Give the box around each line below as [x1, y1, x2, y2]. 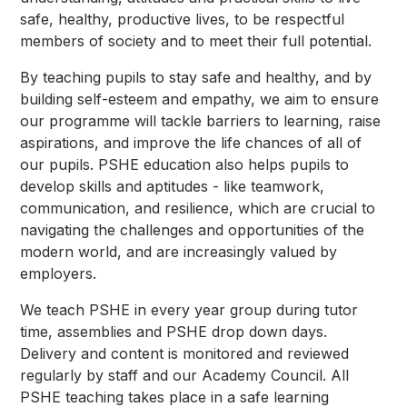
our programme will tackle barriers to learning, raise [20, 112, 382, 131]
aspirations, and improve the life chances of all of [20, 134, 362, 153]
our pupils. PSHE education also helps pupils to [20, 155, 350, 174]
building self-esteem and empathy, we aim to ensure [20, 90, 380, 109]
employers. [20, 264, 97, 283]
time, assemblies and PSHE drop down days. [20, 323, 328, 342]
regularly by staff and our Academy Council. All [20, 366, 350, 385]
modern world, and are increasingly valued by [20, 243, 338, 262]
